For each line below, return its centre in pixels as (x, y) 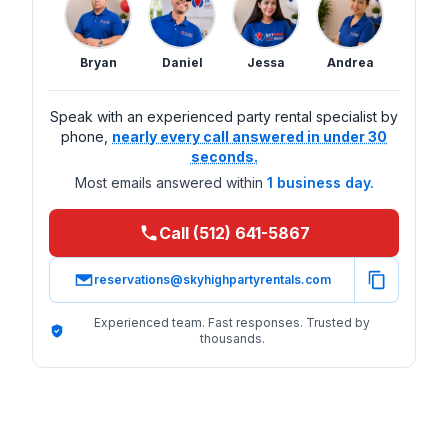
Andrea (350, 62)
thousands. (232, 338)
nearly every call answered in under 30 (249, 136)
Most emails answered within (168, 182)
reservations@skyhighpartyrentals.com (212, 279)
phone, (84, 136)
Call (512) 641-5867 (234, 232)
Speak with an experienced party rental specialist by (224, 116)
